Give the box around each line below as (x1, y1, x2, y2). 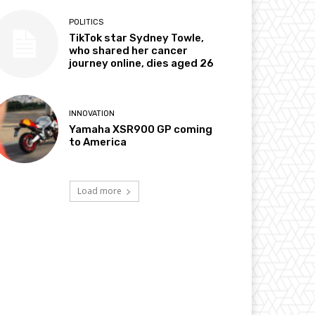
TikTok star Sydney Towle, (69, 31, 205, 44)
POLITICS (69, 17, 104, 27)
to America (69, 136, 127, 149)
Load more (77, 185, 122, 198)
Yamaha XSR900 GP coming (69, 123, 213, 136)
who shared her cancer (69, 44, 188, 57)
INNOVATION (69, 109, 115, 119)
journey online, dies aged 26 (69, 56, 214, 70)
